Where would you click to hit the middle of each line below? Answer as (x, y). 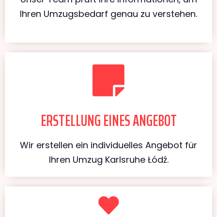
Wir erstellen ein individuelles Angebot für (108, 145)
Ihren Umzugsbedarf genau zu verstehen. (108, 14)
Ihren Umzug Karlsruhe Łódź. (108, 159)
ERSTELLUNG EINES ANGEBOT (108, 120)
